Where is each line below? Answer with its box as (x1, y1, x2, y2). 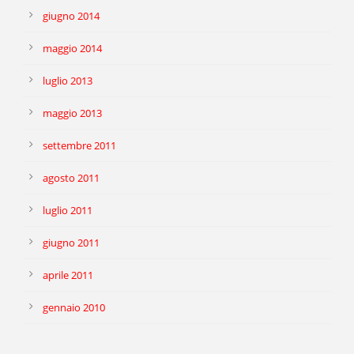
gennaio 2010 (43, 300, 105, 315)
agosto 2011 (43, 171, 100, 186)
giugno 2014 (43, 9, 100, 24)
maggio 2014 (43, 41, 102, 56)
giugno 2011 (43, 235, 100, 250)
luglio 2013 (43, 73, 92, 88)
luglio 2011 (43, 203, 92, 218)
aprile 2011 (43, 268, 93, 283)
